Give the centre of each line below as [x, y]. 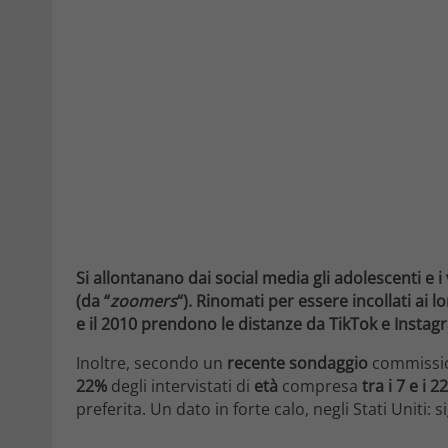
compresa [320, 385]
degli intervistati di [180, 385]
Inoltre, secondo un [151, 362]
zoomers [143, 300]
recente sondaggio [297, 362]
